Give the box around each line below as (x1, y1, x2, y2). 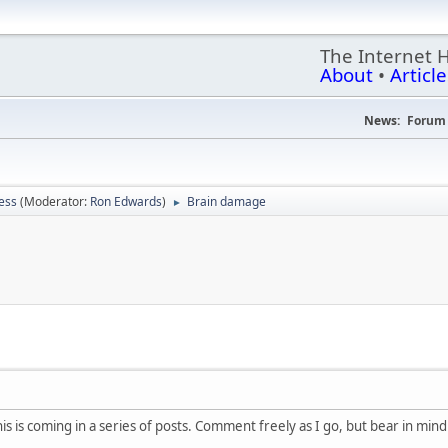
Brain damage (187, 193, 266, 210)
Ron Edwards (90, 193, 162, 210)
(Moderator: (20, 193, 90, 210)
